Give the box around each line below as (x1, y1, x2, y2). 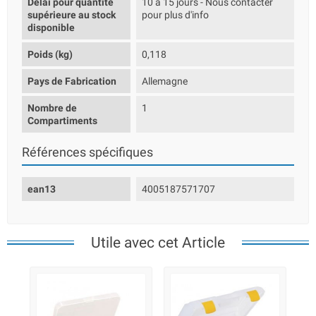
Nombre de (28, 102, 77, 114)
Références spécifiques (22, 145, 153, 159)
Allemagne (142, 75, 188, 87)
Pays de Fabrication (28, 75, 116, 87)
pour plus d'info (142, 9, 209, 20)
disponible (28, 22, 75, 33)
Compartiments (28, 115, 97, 126)
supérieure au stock (28, 9, 116, 20)
